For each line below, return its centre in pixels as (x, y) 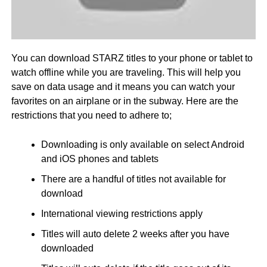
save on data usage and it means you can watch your (123, 86)
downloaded (67, 248)
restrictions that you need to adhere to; (91, 115)
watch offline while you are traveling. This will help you (126, 72)
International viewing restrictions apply (122, 213)
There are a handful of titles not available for (133, 179)
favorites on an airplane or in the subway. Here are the (125, 101)
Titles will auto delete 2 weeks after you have (135, 234)
